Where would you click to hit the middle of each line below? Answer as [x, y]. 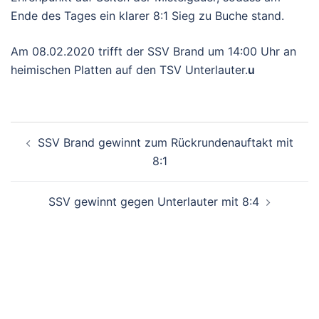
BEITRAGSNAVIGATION [106, 131]
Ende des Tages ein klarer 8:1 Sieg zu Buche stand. [147, 16]
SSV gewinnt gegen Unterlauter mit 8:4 [154, 202]
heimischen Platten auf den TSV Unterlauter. [129, 70]
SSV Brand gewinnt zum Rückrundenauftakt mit [165, 142]
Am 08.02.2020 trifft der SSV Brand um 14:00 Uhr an [153, 51]
